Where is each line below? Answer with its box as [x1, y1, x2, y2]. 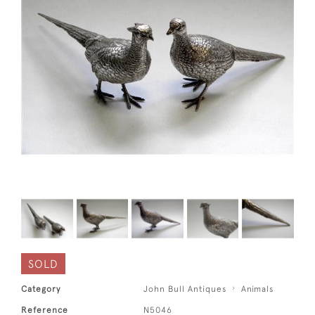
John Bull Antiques [143, 283, 227, 294]
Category [21, 283, 60, 294]
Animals [241, 283, 274, 294]
